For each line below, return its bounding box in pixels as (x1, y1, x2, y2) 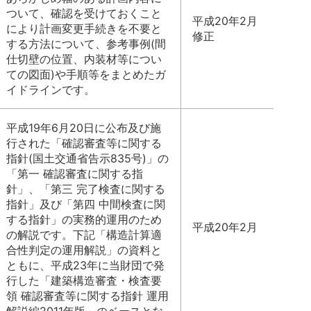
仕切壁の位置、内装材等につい (6, 52, 162, 66)
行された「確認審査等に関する (6, 136, 162, 150)
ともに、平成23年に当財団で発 (6, 258, 165, 272)
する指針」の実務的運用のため (6, 212, 162, 226)
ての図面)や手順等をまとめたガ (6, 67, 166, 81)
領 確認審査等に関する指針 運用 (6, 289, 169, 303)
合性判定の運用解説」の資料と (6, 243, 162, 257)
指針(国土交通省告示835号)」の (6, 151, 169, 165)
